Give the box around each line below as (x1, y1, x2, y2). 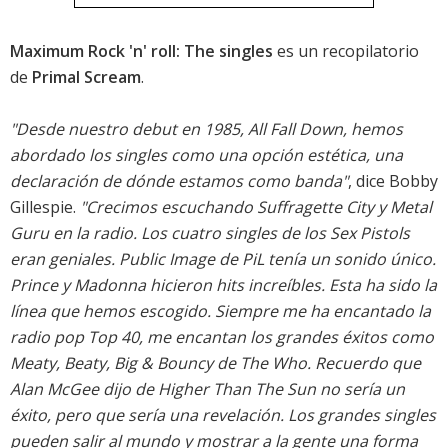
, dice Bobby (348, 170, 438, 193)
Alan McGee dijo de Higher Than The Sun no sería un (10, 378, 405, 401)
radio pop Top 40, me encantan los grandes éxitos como (10, 326, 434, 349)
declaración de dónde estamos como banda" (10, 170, 348, 193)
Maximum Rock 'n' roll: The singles (10, 40, 273, 63)
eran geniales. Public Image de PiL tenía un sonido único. (10, 248, 436, 271)
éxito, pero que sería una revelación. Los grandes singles (10, 404, 436, 427)
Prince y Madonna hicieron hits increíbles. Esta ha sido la (10, 274, 437, 297)
